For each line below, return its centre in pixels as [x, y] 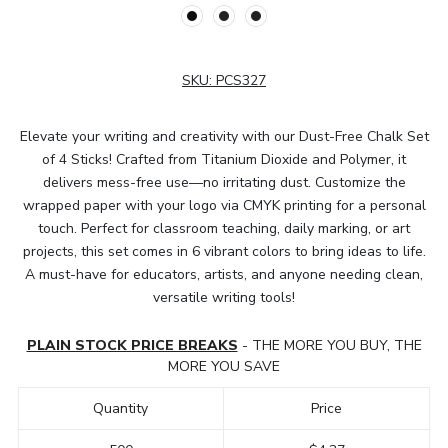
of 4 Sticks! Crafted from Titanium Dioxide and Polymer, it [224, 159]
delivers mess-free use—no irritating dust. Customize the [224, 182]
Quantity [121, 408]
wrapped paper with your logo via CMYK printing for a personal [224, 205]
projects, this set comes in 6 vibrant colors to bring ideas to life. [224, 251]
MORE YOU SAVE [224, 366]
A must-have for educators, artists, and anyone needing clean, [224, 274]
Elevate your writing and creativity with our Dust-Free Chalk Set [224, 136]
